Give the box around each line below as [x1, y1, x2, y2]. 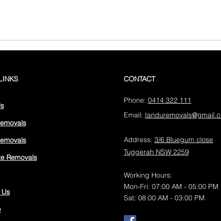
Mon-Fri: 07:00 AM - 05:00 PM [123, 182, 219, 191]
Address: [123, 135, 154, 144]
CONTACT [123, 74, 155, 83]
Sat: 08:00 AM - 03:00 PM [123, 193, 205, 202]
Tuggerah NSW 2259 [123, 147, 189, 156]
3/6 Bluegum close [154, 135, 213, 144]
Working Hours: [123, 171, 174, 180]
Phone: [123, 96, 148, 105]
